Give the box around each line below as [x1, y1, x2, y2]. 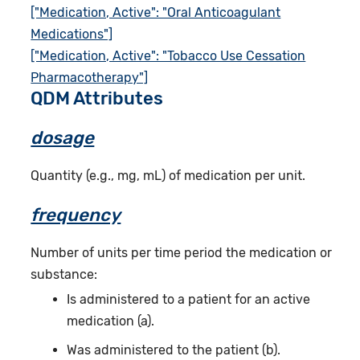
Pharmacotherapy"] [31, 69, 149, 85]
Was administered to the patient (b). [66, 342, 280, 358]
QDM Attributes [31, 87, 164, 109]
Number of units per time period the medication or [31, 244, 333, 260]
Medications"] [31, 26, 113, 42]
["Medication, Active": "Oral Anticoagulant [31, 4, 281, 20]
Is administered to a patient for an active [66, 292, 310, 308]
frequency [31, 203, 121, 226]
